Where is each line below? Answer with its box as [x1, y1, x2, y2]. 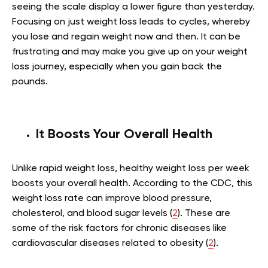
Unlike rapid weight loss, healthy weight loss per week [12, 163, 249, 173]
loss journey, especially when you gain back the [12, 62, 222, 72]
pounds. [12, 77, 48, 87]
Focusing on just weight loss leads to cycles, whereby [12, 17, 250, 27]
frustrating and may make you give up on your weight [12, 47, 248, 57]
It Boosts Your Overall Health [36, 127, 212, 141]
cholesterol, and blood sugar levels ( [12, 208, 172, 218]
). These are [178, 208, 230, 218]
